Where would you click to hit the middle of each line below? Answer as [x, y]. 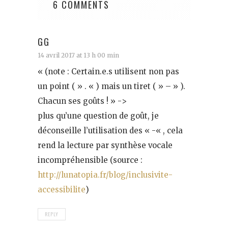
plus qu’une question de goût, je [98, 116]
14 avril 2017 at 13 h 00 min [78, 55]
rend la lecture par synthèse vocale [105, 146]
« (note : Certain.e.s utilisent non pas [108, 72]
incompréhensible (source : [90, 160]
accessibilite [62, 190]
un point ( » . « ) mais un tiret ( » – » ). [111, 87]
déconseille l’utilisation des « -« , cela [110, 131]
